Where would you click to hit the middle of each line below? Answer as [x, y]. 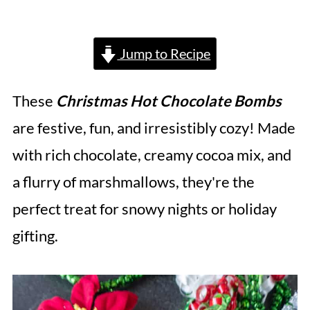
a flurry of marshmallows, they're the [133, 182]
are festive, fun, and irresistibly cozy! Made [154, 128]
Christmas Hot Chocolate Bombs [168, 101]
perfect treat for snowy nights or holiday [144, 209]
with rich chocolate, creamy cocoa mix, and [152, 155]
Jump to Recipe [164, 54]
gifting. [35, 236]
